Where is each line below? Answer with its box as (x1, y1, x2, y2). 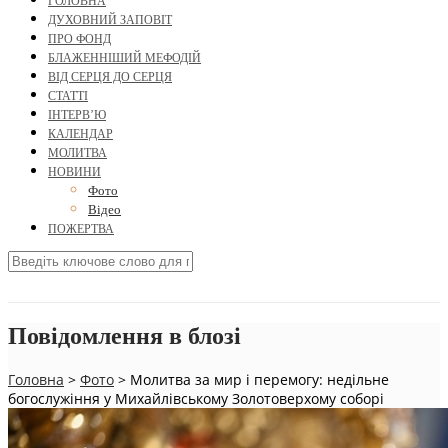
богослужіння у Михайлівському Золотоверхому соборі (8, 388, 384, 408)
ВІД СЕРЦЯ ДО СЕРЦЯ (48, 70, 172, 85)
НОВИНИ (48, 165, 101, 180)
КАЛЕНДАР (48, 127, 113, 142)
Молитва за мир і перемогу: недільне (130, 369, 389, 389)
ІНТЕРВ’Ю (48, 108, 106, 123)
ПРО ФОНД (48, 32, 111, 47)
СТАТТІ (48, 89, 88, 104)
